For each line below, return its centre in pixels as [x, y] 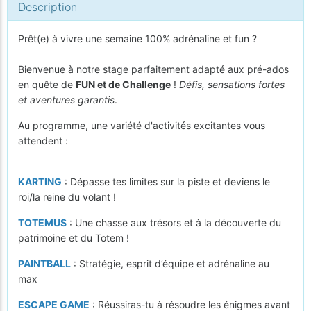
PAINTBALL [44, 263]
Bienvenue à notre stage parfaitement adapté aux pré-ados [153, 69]
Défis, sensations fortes [232, 84]
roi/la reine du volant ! [67, 197]
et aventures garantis [66, 100]
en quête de [47, 84]
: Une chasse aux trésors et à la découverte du [174, 222]
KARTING [40, 182]
